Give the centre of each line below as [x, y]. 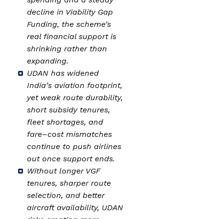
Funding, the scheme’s [69, 24]
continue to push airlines [74, 146]
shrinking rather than [67, 48]
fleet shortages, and [65, 122]
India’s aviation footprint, [75, 85]
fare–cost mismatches [69, 134]
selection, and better [66, 195]
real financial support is [72, 36]
